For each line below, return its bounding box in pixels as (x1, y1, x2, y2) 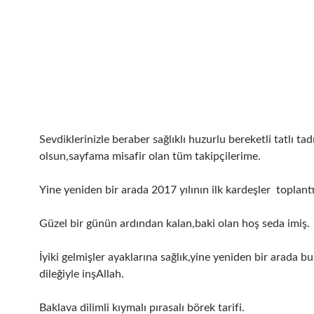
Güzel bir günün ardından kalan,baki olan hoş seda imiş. (39, 218, 310, 230)
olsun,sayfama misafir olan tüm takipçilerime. (39, 151, 261, 163)
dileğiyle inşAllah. (39, 268, 124, 280)
